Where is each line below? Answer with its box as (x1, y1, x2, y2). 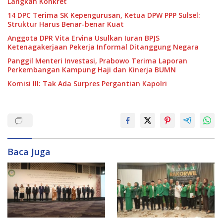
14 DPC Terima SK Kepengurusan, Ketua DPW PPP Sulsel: (7, 10, 200, 20)
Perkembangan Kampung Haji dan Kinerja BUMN (7, 64, 176, 74)
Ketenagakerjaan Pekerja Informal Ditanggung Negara (7, 42, 199, 52)
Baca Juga (7, 145, 51, 158)
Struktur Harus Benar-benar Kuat (7, 19, 124, 29)
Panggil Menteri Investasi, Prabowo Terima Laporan (7, 55, 187, 65)
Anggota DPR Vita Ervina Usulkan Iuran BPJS (7, 33, 160, 43)
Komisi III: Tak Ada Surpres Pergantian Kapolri (7, 78, 167, 88)
